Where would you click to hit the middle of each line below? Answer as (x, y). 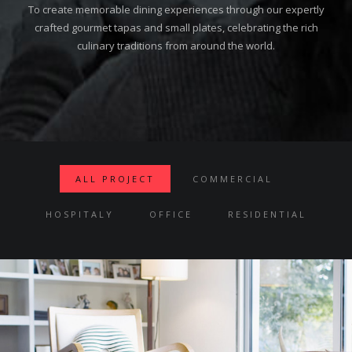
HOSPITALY (80, 214)
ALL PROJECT (115, 179)
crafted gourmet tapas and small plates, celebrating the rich (176, 28)
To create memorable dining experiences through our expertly (176, 10)
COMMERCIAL (233, 179)
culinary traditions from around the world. (176, 46)
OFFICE (171, 214)
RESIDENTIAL (267, 214)
